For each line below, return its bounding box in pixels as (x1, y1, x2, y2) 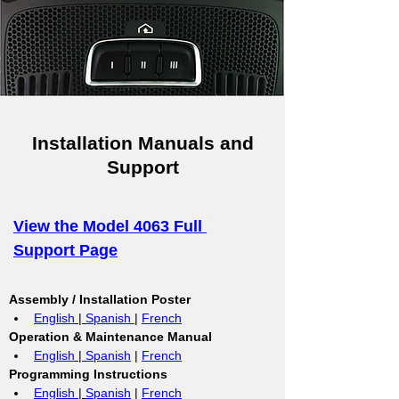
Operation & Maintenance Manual (9, 330, 212, 344)
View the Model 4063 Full (13, 217, 207, 235)
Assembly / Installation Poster (9, 292, 191, 306)
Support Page (13, 241, 118, 259)
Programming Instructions (9, 367, 167, 381)
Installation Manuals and (31, 133, 254, 153)
